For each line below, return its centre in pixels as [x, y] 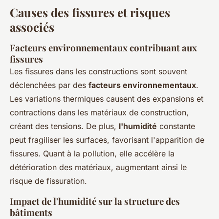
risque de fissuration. [48, 181]
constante [176, 126]
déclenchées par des [49, 85]
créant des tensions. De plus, [64, 126]
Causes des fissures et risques [90, 12]
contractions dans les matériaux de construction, [99, 113]
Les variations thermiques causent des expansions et [107, 99]
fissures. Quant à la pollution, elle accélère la [92, 154]
